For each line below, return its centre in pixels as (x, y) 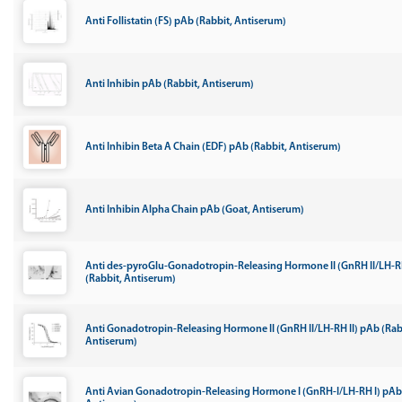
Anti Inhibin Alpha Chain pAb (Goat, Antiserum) (195, 210)
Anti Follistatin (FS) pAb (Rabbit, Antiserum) (186, 22)
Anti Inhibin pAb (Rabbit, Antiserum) (170, 84)
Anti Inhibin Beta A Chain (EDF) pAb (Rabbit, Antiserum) (213, 147)
